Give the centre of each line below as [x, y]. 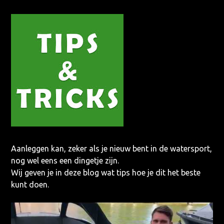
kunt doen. [30, 184]
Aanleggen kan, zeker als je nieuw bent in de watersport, [112, 148]
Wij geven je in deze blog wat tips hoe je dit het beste [106, 172]
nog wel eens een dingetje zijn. [65, 160]
